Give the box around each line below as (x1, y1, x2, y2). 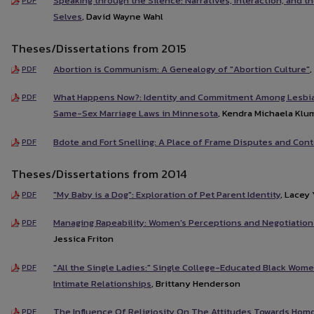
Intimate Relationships (53, 276, 151, 290)
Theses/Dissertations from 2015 (11, 39, 186, 58)
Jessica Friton (53, 232, 114, 246)
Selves (53, 9, 82, 23)
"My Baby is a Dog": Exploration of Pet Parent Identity (53, 187, 280, 201)
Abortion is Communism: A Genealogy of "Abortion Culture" (53, 62, 310, 76)
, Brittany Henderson (151, 276, 240, 290)
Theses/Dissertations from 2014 (11, 164, 187, 183)
